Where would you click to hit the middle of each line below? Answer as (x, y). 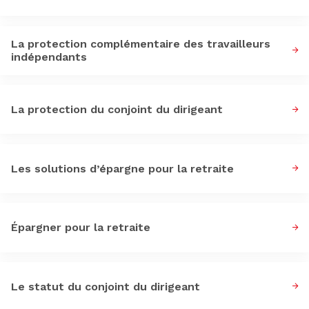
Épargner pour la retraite (81, 228)
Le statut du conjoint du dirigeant (106, 286)
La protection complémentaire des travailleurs (141, 44)
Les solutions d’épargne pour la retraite (122, 168)
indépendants (49, 57)
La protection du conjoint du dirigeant (117, 110)
